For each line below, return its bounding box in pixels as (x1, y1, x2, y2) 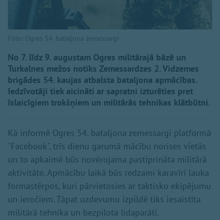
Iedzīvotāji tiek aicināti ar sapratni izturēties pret (8, 85, 193, 97)
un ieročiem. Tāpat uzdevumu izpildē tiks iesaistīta (8, 193, 201, 205)
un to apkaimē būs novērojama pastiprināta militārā (8, 153, 207, 165)
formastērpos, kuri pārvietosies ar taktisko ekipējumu (8, 180, 211, 192)
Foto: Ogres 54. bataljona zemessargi (8, 33, 119, 43)
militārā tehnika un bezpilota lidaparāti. (8, 206, 159, 218)
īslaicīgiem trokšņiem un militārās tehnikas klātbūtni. (8, 96, 210, 108)
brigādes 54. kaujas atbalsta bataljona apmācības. (8, 74, 197, 85)
